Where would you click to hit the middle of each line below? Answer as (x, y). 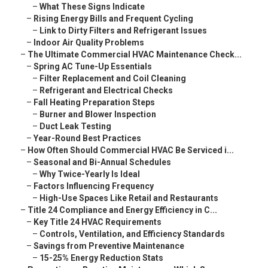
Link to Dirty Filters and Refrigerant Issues (123, 31)
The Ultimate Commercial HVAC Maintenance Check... (135, 55)
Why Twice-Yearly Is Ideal (90, 174)
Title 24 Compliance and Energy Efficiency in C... (122, 210)
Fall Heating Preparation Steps (94, 103)
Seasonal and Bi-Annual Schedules (102, 162)
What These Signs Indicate (92, 7)
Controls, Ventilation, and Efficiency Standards (132, 234)
